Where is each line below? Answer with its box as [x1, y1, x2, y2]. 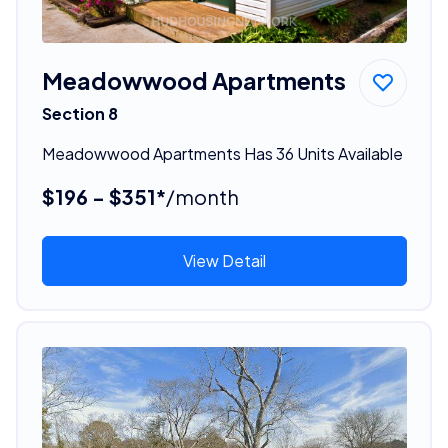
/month [165, 183, 239, 209]
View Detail [182, 249, 266, 271]
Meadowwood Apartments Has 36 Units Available [41, 142, 403, 164]
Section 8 [41, 102, 118, 124]
